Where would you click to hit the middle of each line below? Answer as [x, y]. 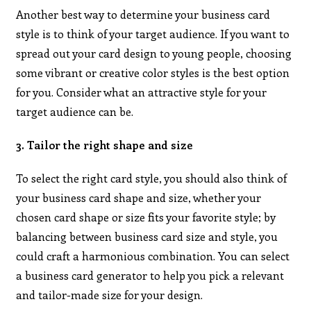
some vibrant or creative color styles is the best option [153, 72]
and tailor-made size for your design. [110, 294]
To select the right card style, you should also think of [152, 178]
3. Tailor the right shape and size [105, 144]
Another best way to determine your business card [143, 14]
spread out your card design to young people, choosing [154, 53]
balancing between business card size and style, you [147, 236]
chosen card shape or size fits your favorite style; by [146, 217]
